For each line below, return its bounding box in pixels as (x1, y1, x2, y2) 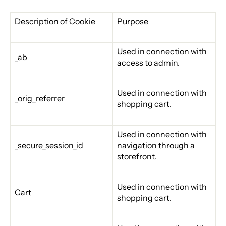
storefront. (117, 151, 157, 162)
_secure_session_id (15, 140, 83, 151)
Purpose (117, 16, 148, 27)
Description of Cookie (15, 16, 95, 27)
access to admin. (117, 58, 180, 68)
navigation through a (117, 140, 195, 151)
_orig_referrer (15, 93, 65, 104)
